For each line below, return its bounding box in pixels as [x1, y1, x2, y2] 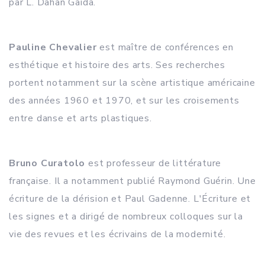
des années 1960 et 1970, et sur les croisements [9, 94, 240, 107]
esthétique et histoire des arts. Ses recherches [9, 59, 225, 72]
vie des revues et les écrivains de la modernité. [9, 228, 226, 241]
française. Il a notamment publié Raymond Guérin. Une [9, 174, 256, 188]
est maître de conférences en [96, 41, 234, 54]
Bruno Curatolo [9, 157, 86, 170]
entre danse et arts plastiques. [9, 112, 152, 125]
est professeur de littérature [85, 157, 222, 170]
